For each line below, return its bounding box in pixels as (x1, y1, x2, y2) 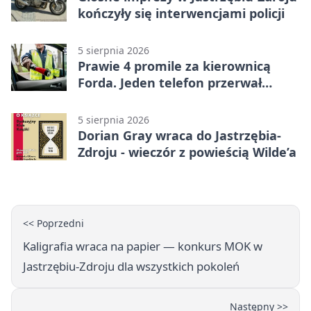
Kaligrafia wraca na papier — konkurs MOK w (23, 237, 262, 254)
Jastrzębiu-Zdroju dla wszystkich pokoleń (23, 258, 239, 274)
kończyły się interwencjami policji (78, 4, 285, 22)
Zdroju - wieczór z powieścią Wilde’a (78, 143, 296, 160)
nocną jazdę (78, 90, 152, 108)
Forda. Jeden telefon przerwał (78, 74, 262, 91)
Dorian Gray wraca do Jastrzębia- (78, 126, 281, 144)
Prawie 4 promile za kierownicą (78, 57, 271, 74)
